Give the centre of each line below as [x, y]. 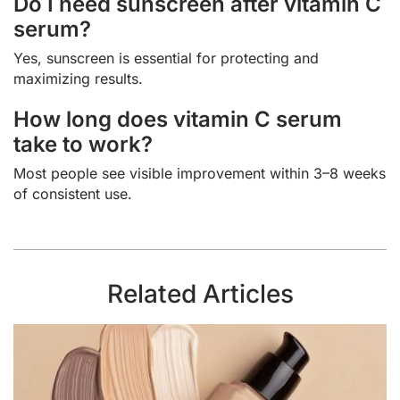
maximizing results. [78, 79]
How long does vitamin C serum [178, 120]
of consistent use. [73, 194]
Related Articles [200, 293]
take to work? [83, 145]
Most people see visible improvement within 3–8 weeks [200, 174]
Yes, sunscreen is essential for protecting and [166, 58]
